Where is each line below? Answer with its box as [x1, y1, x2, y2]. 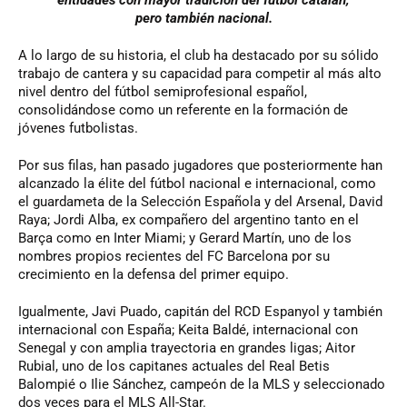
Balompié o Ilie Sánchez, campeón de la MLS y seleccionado [18, 376, 385, 393]
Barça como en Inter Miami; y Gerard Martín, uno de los [18, 230, 352, 247]
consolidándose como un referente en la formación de [18, 102, 348, 119]
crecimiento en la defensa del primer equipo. [18, 266, 289, 283]
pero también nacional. [134, 10, 273, 27]
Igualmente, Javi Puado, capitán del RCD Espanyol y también [18, 303, 382, 321]
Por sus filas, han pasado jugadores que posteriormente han [18, 157, 382, 174]
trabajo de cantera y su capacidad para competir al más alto [18, 65, 382, 83]
